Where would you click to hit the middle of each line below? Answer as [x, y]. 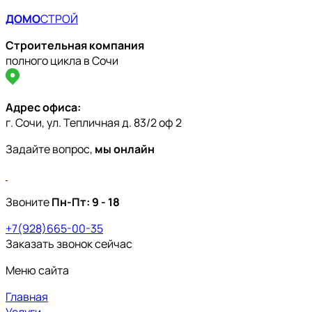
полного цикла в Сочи [62, 61]
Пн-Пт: [72, 202]
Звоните [29, 202]
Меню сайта [37, 270]
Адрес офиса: [43, 107]
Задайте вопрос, [50, 149]
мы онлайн [125, 149]
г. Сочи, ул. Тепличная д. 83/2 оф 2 [94, 123]
